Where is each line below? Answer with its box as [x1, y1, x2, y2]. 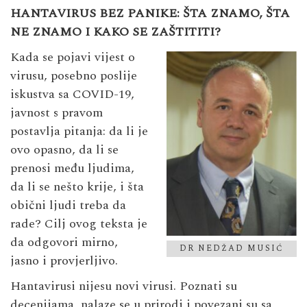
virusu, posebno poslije [10, 66, 137, 86]
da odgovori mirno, [10, 233, 118, 252]
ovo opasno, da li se [10, 140, 119, 160]
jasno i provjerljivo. [10, 251, 118, 271]
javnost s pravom [10, 103, 103, 123]
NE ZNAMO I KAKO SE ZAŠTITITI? [10, 23, 221, 42]
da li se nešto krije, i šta [10, 177, 144, 197]
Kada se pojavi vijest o [10, 48, 135, 67]
